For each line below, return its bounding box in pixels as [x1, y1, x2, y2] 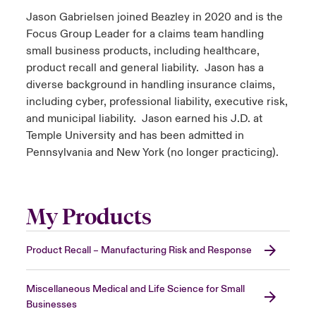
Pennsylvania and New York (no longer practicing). [25, 145, 279, 160]
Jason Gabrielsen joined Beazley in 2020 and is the [25, 10, 283, 25]
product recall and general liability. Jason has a [25, 61, 264, 75]
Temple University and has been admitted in [25, 128, 244, 143]
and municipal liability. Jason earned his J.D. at [25, 111, 262, 126]
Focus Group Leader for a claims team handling [25, 27, 264, 42]
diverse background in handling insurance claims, [25, 78, 275, 92]
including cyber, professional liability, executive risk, [25, 95, 288, 109]
